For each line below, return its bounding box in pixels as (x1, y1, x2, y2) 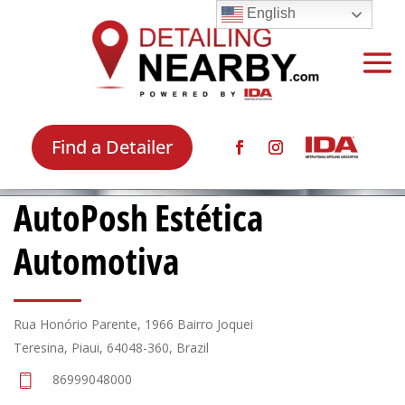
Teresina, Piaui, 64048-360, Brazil (14, 339, 209, 357)
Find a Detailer (52, 135, 173, 159)
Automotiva (14, 236, 180, 287)
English (243, 5, 297, 22)
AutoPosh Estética (14, 193, 264, 243)
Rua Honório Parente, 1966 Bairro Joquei (14, 316, 253, 334)
